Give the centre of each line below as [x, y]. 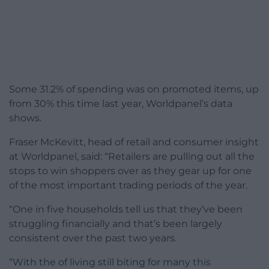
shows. [25, 118]
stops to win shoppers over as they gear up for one [130, 171]
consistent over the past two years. [93, 238]
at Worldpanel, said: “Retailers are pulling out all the [132, 157]
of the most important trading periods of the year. [128, 186]
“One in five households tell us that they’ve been [126, 210]
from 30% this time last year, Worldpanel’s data [121, 104]
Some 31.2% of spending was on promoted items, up [134, 89]
